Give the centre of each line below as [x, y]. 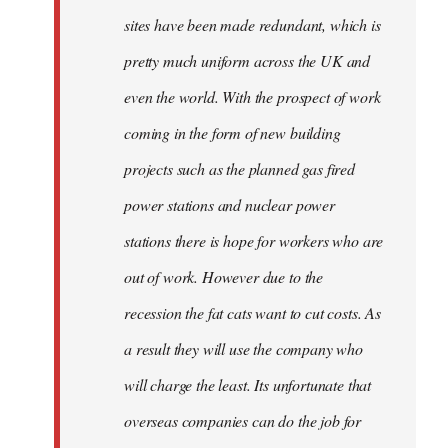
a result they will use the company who [243, 348]
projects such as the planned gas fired [239, 168]
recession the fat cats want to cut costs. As [252, 312]
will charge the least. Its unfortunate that [248, 384]
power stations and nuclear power [229, 204]
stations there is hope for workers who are [254, 240]
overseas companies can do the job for [243, 420]
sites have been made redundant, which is [252, 24]
